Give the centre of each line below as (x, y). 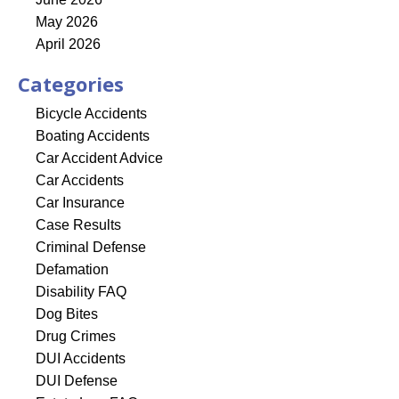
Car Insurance (80, 203)
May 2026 (67, 22)
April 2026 (68, 45)
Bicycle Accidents (91, 114)
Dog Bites (67, 314)
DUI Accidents (81, 359)
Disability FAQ (81, 292)
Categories (71, 84)
